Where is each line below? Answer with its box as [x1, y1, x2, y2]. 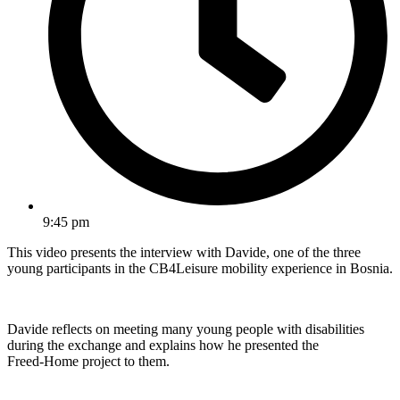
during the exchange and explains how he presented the [7, 337, 319, 354]
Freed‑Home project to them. [7, 354, 170, 370]
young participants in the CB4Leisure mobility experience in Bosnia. [7, 261, 393, 277]
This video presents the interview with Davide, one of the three [7, 245, 361, 261]
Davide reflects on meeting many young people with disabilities [7, 321, 364, 337]
